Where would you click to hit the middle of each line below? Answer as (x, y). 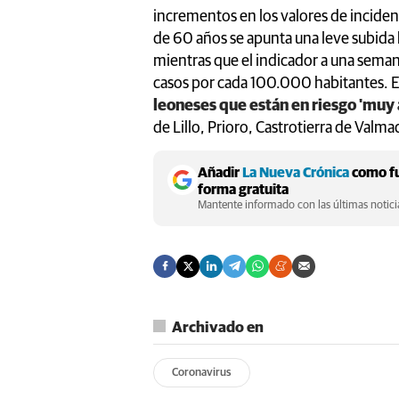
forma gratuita (243, 189)
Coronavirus (202, 372)
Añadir (220, 172)
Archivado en (218, 328)
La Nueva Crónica (296, 172)
